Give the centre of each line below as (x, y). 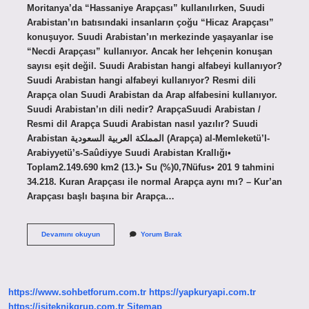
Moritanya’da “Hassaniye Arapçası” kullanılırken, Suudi (146, 8)
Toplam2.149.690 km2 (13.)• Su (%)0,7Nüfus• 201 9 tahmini (150, 167)
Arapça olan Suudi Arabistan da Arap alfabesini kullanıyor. (152, 94)
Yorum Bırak (161, 234)
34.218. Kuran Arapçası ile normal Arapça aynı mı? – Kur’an (154, 181)
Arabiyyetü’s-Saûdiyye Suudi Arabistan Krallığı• (129, 152)
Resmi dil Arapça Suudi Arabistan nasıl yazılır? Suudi (142, 123)
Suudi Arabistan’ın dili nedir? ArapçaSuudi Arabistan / (143, 109)
